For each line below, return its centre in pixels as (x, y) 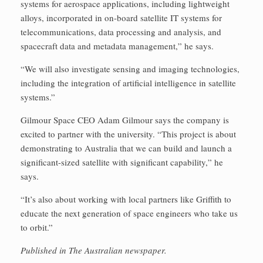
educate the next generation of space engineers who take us (129, 213)
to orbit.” (37, 227)
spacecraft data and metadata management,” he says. (117, 45)
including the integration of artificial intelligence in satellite (128, 82)
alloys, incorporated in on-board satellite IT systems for (121, 17)
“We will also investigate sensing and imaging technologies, (130, 68)
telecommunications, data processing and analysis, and (121, 31)
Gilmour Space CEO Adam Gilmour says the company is (125, 119)
